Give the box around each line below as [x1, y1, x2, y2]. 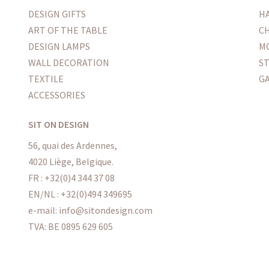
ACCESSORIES [28, 88, 85, 101]
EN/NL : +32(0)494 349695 [28, 188, 132, 201]
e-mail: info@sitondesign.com [28, 204, 153, 217]
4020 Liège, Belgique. [28, 156, 113, 168]
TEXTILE [28, 72, 64, 85]
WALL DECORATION [28, 56, 109, 68]
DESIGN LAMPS [28, 40, 90, 52]
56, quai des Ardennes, [28, 139, 117, 152]
